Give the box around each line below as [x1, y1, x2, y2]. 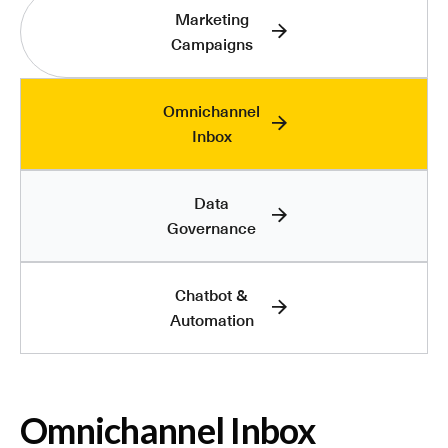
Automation [169, 310, 254, 330]
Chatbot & [175, 285, 248, 305]
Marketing [174, 9, 249, 29]
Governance [167, 218, 256, 238]
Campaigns [170, 34, 253, 54]
